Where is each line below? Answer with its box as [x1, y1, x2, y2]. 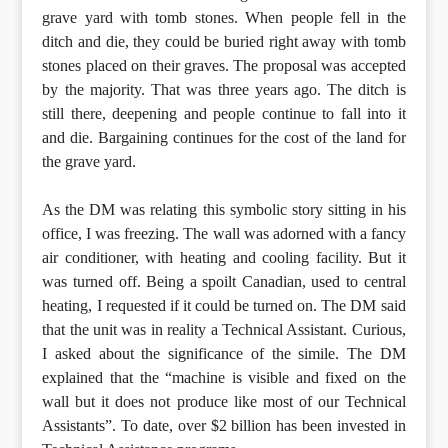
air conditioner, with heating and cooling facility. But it [42, 249, 406, 267]
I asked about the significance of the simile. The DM [42, 345, 406, 363]
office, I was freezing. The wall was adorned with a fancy [42, 225, 406, 243]
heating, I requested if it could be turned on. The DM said [42, 297, 406, 315]
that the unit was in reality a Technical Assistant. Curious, [42, 321, 406, 339]
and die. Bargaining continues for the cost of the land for [42, 129, 406, 147]
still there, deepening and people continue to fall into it [42, 105, 406, 123]
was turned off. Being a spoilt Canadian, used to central [42, 273, 406, 291]
